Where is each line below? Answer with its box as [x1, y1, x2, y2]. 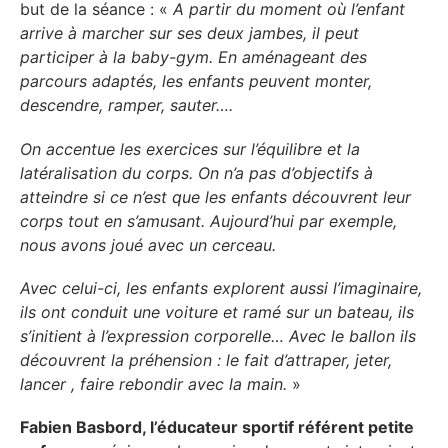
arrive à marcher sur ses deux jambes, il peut [20, 23, 359, 44]
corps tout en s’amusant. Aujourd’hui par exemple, [20, 210, 397, 231]
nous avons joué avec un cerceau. [20, 234, 276, 255]
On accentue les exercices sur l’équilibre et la [20, 138, 360, 159]
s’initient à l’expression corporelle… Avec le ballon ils [20, 325, 416, 346]
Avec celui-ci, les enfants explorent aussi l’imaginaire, [20, 277, 422, 298]
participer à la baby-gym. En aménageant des [20, 47, 367, 68]
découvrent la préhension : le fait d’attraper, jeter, [20, 349, 392, 370]
